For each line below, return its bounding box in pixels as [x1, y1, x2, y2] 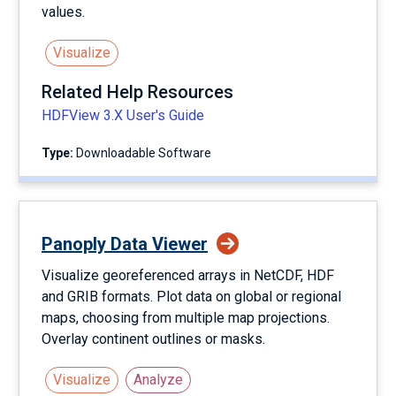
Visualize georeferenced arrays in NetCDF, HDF [42, 267, 334, 284]
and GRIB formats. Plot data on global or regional [42, 288, 341, 305]
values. [42, 4, 85, 20]
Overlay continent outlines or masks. [42, 331, 265, 347]
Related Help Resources [42, 81, 233, 103]
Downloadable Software [73, 146, 211, 160]
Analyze [133, 371, 183, 388]
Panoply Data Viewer [42, 233, 208, 255]
